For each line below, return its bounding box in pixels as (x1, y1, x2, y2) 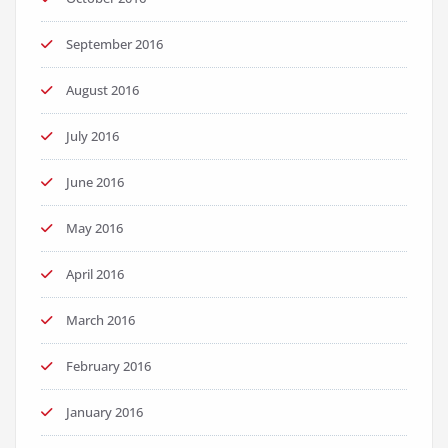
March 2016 (66, 311, 135, 329)
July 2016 (66, 127, 119, 145)
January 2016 (66, 403, 143, 421)
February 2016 (66, 357, 151, 375)
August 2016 (66, 81, 139, 99)
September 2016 (66, 35, 163, 53)
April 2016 (66, 265, 124, 283)
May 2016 (66, 219, 123, 237)
